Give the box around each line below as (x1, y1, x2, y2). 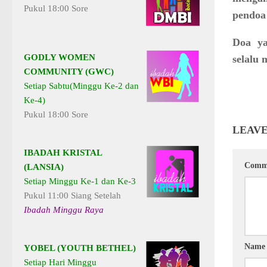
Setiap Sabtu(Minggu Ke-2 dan (24, 81, 139, 91)
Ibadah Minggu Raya (24, 205, 104, 215)
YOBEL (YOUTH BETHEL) (24, 243, 136, 253)
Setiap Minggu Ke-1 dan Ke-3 (24, 176, 136, 187)
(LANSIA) (24, 162, 64, 172)
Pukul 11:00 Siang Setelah (24, 191, 121, 201)
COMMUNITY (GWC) (24, 67, 114, 77)
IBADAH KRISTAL (24, 148, 102, 158)
